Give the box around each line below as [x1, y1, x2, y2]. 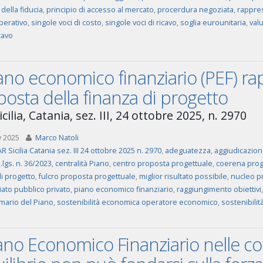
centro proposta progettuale [112, 159, 213, 168]
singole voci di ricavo [104, 18, 177, 28]
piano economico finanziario [73, 184, 173, 194]
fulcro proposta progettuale [38, 171, 136, 181]
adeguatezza [164, 146, 211, 156]
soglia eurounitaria [180, 18, 246, 28]
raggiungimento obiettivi [176, 184, 261, 194]
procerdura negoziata [157, 5, 234, 15]
